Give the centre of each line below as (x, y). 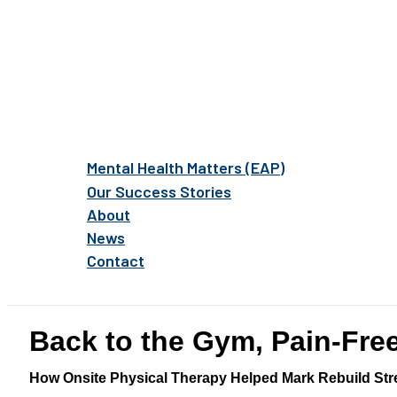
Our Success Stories (159, 192)
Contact (116, 261)
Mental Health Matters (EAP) (186, 168)
